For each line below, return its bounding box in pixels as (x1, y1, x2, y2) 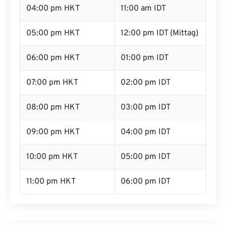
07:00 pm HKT (26, 78, 78, 88)
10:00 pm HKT (26, 152, 78, 162)
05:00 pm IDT (121, 152, 171, 162)
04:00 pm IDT (121, 127, 171, 137)
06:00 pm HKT (26, 53, 80, 63)
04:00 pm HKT (26, 4, 80, 14)
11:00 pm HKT (26, 177, 76, 187)
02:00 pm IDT (121, 78, 171, 88)
